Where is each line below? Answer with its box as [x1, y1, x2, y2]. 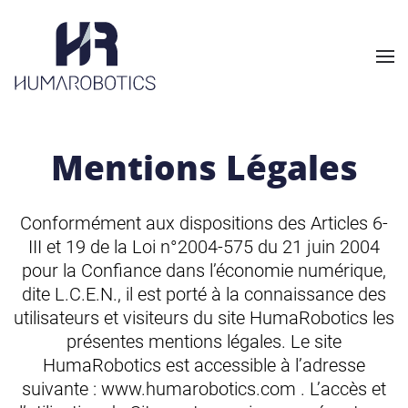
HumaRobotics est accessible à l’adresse [43, 354, 365, 376]
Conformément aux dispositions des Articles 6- [20, 212, 388, 234]
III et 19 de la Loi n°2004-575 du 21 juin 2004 [28, 236, 380, 258]
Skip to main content [32, 34, 164, 51]
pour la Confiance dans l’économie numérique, [22, 260, 386, 281]
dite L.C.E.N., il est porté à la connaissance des [22, 283, 386, 305]
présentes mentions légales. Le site [66, 331, 342, 352]
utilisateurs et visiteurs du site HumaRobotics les [14, 307, 394, 329]
